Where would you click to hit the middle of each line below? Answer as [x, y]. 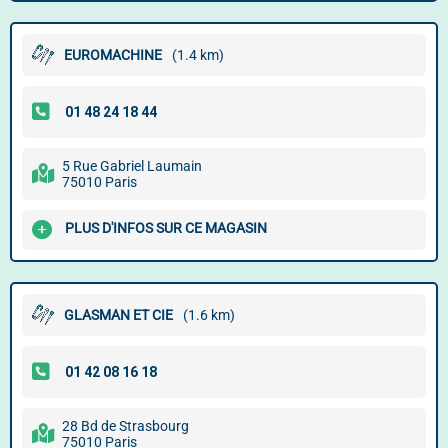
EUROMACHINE [113, 55]
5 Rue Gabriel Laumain [132, 166]
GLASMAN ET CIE [118, 315]
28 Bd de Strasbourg [125, 426]
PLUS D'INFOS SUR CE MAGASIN [166, 228]
